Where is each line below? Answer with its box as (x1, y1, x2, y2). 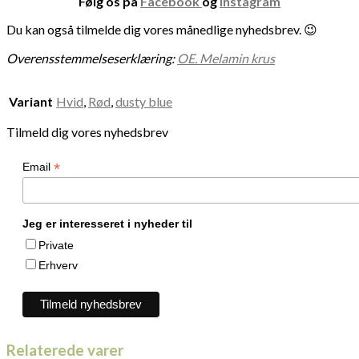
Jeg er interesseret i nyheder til (22, 217, 192, 231)
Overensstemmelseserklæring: (6, 50, 177, 67)
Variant (9, 94, 53, 110)
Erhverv (38, 259, 78, 272)
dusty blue (115, 94, 172, 110)
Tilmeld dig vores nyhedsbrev (6, 124, 168, 140)
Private (38, 239, 74, 252)
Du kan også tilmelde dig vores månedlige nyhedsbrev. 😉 (6, 22, 317, 38)
